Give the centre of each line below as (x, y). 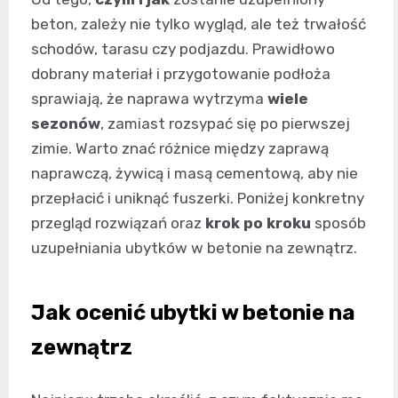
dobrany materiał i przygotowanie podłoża (181, 74)
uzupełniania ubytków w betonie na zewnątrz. (194, 248)
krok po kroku (258, 223)
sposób (338, 223)
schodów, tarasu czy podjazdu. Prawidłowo (183, 49)
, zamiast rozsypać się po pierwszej (225, 124)
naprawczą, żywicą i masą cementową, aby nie (195, 174)
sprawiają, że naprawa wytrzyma (149, 99)
